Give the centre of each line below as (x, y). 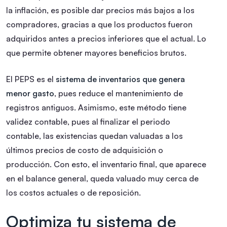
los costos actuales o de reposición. (73, 192)
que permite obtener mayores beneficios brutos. (96, 52)
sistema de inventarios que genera (120, 79)
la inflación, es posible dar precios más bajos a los (100, 10)
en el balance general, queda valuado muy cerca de (102, 178)
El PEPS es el (31, 79)
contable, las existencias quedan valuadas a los (94, 136)
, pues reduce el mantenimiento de (119, 93)
